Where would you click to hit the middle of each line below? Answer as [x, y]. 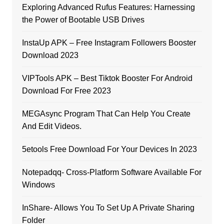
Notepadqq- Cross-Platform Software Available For [111, 172]
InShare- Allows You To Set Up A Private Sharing [108, 208]
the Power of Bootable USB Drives [83, 20]
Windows [38, 185]
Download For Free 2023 [66, 91]
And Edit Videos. [51, 126]
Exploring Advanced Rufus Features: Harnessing [108, 7]
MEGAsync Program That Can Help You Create [106, 114]
